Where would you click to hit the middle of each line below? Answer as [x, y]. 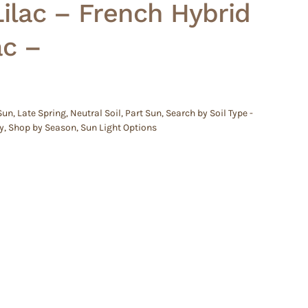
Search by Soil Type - [209, 113]
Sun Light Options [119, 127]
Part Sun [143, 113]
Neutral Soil [96, 113]
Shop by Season [42, 127]
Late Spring [42, 113]
